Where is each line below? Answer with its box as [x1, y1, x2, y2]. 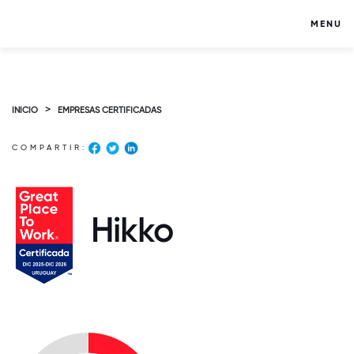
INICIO [12, 105, 38, 115]
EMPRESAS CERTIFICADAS [58, 105, 161, 115]
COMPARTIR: [12, 143, 87, 152]
